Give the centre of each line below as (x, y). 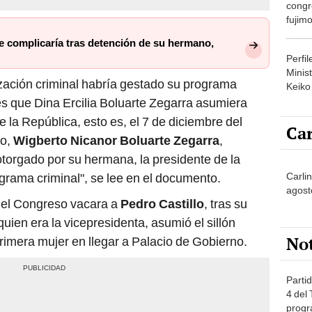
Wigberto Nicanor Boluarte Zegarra (116, 141)
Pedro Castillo (162, 204)
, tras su (226, 204)
